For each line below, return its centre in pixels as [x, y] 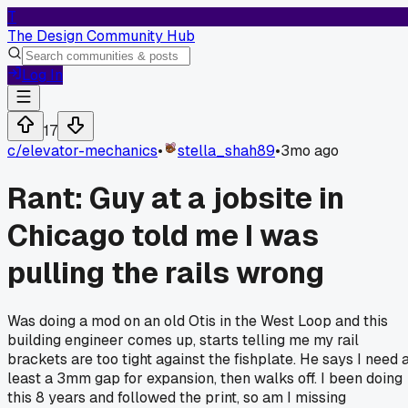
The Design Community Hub [101, 36]
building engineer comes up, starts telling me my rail [183, 340]
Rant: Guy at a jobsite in [176, 199]
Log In [42, 75]
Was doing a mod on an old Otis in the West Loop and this [198, 321]
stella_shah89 [226, 151]
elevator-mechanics [90, 151]
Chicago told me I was [163, 236]
